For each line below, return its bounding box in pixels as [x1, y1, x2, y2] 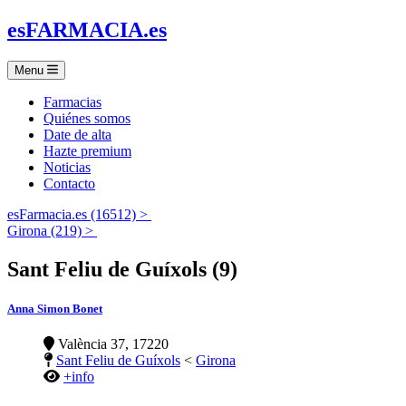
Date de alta [43, 126, 111, 142]
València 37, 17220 [54, 336, 169, 353]
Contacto [43, 175, 95, 191]
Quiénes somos [43, 110, 130, 126]
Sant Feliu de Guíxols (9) [7, 256, 237, 281]
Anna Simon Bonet [7, 301, 102, 315]
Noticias [43, 159, 91, 175]
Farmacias [43, 93, 101, 110]
